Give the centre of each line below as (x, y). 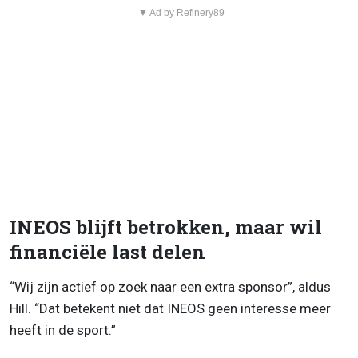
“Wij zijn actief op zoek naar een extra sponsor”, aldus (170, 286)
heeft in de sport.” (63, 330)
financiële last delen (107, 251)
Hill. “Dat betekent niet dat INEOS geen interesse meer (170, 308)
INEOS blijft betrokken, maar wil (166, 227)
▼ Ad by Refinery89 (181, 12)
